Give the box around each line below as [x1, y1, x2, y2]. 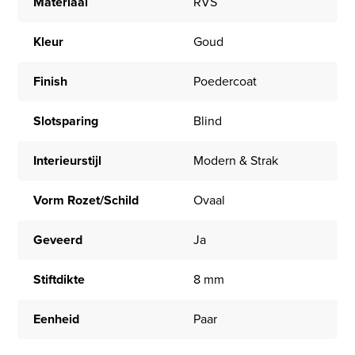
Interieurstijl [33, 151, 102, 170]
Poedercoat [193, 72, 257, 91]
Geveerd [33, 231, 83, 250]
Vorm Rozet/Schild [33, 191, 139, 210]
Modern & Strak [193, 151, 278, 170]
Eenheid [33, 310, 80, 329]
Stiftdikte [33, 270, 86, 289]
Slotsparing [33, 112, 99, 131]
